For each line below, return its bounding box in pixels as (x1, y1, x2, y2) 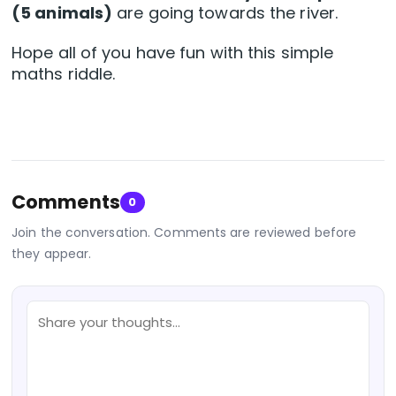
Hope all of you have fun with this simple (11, 42, 334, 65)
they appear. (11, 245, 92, 263)
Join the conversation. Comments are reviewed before (11, 224, 357, 242)
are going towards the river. (112, 2, 339, 25)
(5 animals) (11, 2, 113, 25)
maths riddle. (11, 63, 125, 86)
